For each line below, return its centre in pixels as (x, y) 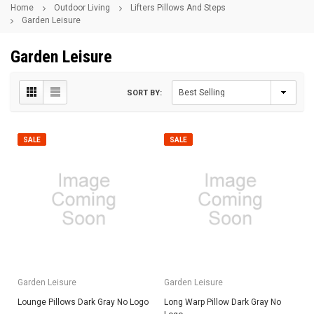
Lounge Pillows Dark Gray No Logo (83, 302)
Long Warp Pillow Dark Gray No (223, 302)
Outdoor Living (82, 7)
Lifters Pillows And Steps (178, 7)
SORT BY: (144, 93)
